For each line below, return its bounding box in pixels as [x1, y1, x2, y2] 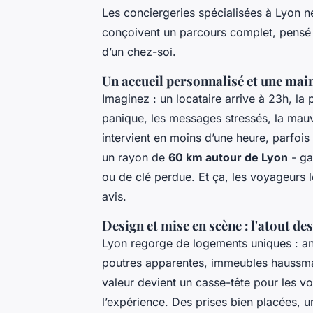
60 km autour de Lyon [168, 150, 288, 165]
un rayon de [102, 150, 168, 165]
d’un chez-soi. [102, 45, 176, 59]
